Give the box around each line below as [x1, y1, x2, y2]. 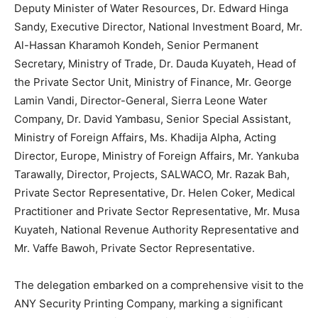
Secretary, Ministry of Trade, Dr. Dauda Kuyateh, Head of [14, 57, 296, 71]
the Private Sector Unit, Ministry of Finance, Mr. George [14, 75, 292, 89]
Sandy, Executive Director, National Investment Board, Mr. [14, 20, 302, 34]
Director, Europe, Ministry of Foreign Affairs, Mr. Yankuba [14, 149, 299, 163]
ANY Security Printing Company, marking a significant [14, 297, 283, 311]
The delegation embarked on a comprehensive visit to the [14, 278, 304, 292]
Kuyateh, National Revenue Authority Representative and [14, 223, 299, 237]
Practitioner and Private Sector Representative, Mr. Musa [14, 204, 300, 219]
